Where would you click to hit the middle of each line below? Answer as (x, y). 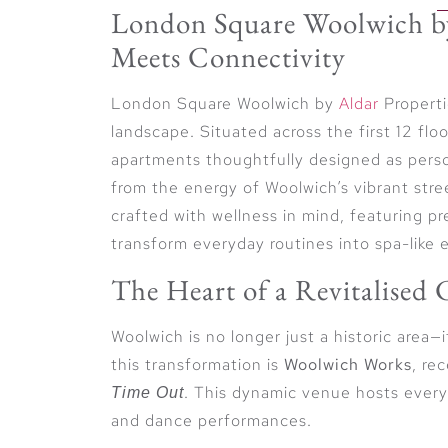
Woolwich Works (347, 364)
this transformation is (197, 364)
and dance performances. (211, 420)
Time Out (147, 392)
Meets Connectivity (228, 57)
